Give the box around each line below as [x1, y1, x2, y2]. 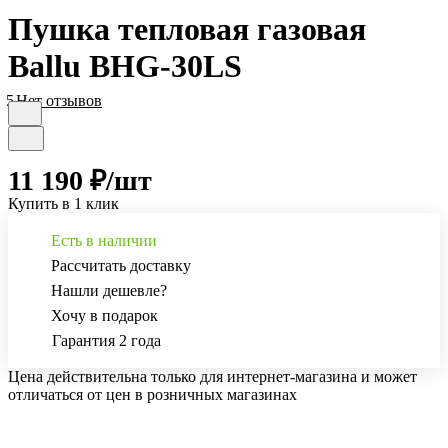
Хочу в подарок [51, 307, 158, 325]
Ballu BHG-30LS [8, 48, 242, 85]
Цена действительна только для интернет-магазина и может [8, 368, 417, 386]
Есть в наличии [51, 232, 157, 250]
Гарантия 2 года [52, 332, 161, 350]
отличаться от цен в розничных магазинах [8, 386, 297, 404]
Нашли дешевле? [51, 282, 167, 300]
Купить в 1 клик [8, 195, 119, 213]
